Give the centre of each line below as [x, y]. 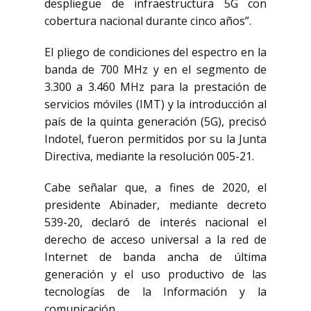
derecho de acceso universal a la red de [155, 239]
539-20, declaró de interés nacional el [155, 222]
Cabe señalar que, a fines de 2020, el [155, 187]
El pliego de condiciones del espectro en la [155, 52]
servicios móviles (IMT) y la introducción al [155, 104]
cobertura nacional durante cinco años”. [148, 21]
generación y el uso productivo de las [155, 274]
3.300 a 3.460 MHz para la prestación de [155, 87]
